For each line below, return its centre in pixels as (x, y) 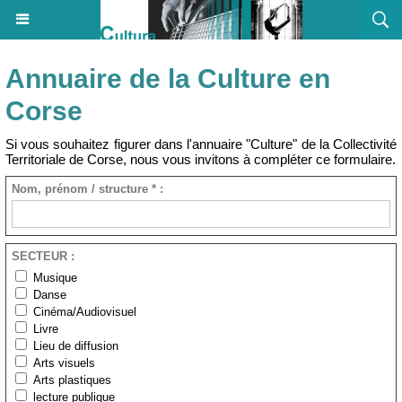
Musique (55, 278)
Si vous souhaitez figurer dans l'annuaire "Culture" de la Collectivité (201, 144)
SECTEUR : (43, 256)
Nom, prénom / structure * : (87, 189)
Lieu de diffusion (76, 346)
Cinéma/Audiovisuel (85, 312)
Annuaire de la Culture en (168, 79)
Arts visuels (64, 363)
